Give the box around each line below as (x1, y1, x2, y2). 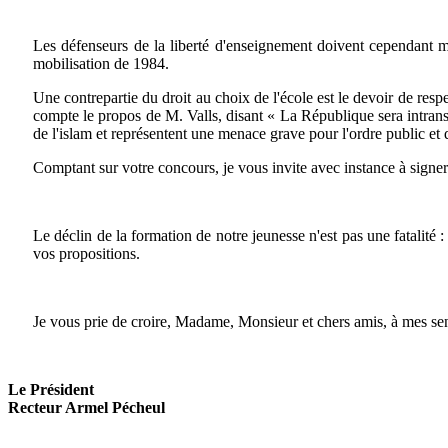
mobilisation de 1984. (33, 54, 169, 72)
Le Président (8, 380, 94, 398)
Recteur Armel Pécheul (8, 398, 165, 416)
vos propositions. (33, 244, 140, 262)
